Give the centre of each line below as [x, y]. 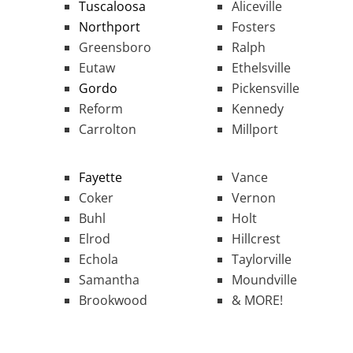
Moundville [264, 280]
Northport [110, 27]
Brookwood [113, 301]
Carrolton [108, 130]
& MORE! [257, 301]
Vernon [254, 198]
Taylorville [262, 260]
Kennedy [258, 109]
